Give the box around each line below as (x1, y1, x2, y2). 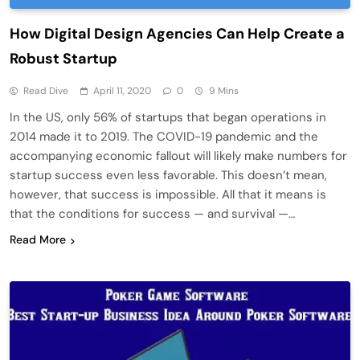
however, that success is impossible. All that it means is (10, 186, 326, 203)
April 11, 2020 (93, 84, 151, 98)
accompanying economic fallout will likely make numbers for (10, 148, 347, 165)
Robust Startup (10, 49, 117, 69)
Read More (10, 232, 66, 247)
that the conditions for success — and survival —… (10, 206, 295, 223)
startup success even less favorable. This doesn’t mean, (10, 167, 327, 184)
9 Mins (209, 84, 239, 98)
